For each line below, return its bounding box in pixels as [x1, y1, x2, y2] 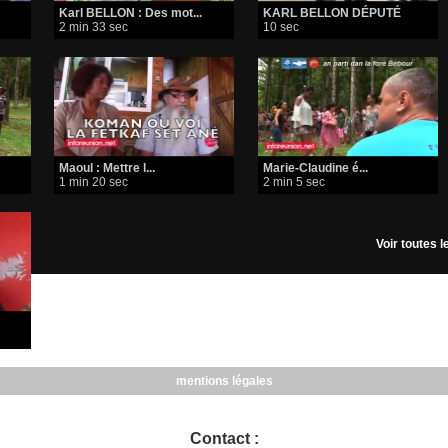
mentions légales [175, 374, 273, 389]
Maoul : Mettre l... [59, 161, 156, 176]
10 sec [262, 20, 299, 35]
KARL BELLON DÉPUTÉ [262, 6, 401, 21]
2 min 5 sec [262, 175, 325, 190]
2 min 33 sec [59, 20, 129, 35]
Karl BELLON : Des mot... [59, 6, 203, 21]
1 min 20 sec [59, 175, 129, 190]
